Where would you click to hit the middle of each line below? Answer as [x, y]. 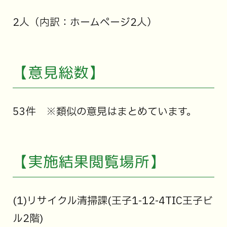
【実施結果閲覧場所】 [88, 161]
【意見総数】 [58, 73]
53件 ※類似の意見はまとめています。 [104, 112]
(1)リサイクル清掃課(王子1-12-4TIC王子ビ [112, 201]
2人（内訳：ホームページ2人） [85, 23]
